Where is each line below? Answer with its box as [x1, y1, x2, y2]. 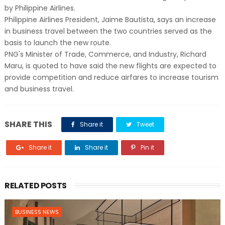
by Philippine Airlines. [4, 3, 75, 13]
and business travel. [4, 84, 74, 94]
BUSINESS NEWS [15, 208, 59, 216]
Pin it [139, 143, 154, 152]
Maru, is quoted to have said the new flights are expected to [4, 61, 216, 71]
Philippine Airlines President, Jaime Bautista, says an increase [4, 15, 216, 25]
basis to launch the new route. [4, 38, 111, 48]
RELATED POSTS [4, 180, 67, 191]
